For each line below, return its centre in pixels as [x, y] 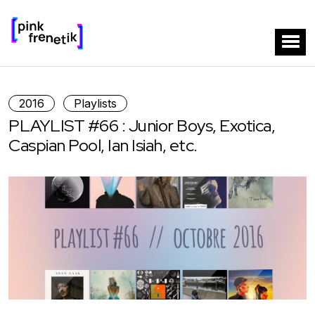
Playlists [95, 103]
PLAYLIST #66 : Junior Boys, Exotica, [142, 125]
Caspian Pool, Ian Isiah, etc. [103, 145]
